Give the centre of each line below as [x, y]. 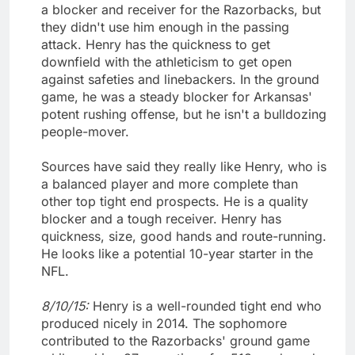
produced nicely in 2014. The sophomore [164, 323]
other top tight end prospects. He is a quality [175, 201]
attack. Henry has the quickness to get [156, 44]
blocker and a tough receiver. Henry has [161, 218]
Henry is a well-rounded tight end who [207, 305]
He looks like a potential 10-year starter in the [177, 253]
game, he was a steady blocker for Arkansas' [177, 96]
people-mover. [85, 131]
